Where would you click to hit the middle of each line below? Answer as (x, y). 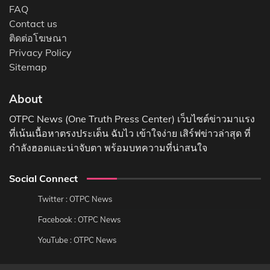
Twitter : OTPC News (75, 199)
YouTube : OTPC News (77, 240)
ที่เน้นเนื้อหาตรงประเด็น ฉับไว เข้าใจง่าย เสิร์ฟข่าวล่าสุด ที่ (130, 133)
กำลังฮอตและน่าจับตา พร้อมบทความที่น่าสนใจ (108, 147)
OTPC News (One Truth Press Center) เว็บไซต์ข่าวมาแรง (132, 118)
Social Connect (43, 178)
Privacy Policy (40, 52)
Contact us (33, 23)
